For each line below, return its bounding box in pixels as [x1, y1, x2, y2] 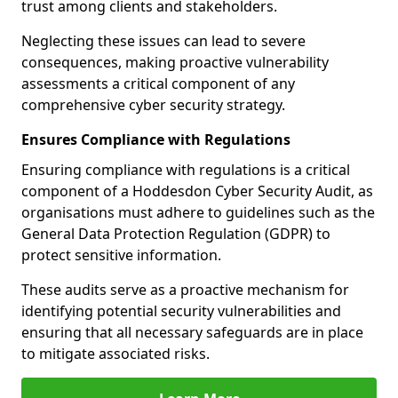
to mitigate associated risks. [21, 344, 210, 363]
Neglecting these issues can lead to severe [21, 31, 306, 51]
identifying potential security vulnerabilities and [21, 301, 341, 321]
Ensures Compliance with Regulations [21, 130, 291, 149]
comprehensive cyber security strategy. [21, 95, 285, 115]
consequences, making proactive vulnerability [21, 52, 329, 72]
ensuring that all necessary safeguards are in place [21, 322, 363, 342]
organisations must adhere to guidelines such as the [21, 203, 375, 222]
